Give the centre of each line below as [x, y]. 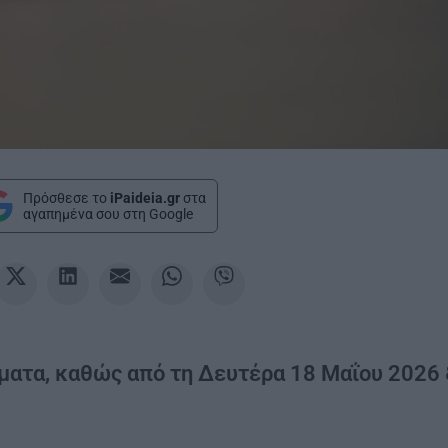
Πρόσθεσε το [66, 197]
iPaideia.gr [144, 197]
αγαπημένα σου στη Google [107, 213]
